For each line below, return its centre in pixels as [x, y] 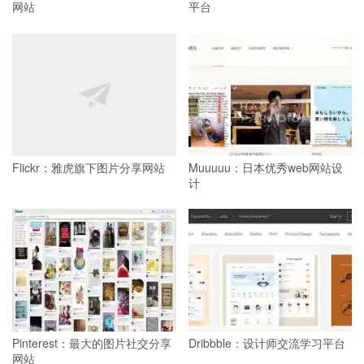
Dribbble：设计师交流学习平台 [266, 343]
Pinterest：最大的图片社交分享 [92, 343]
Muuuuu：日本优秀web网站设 [265, 167]
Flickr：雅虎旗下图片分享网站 [89, 167]
